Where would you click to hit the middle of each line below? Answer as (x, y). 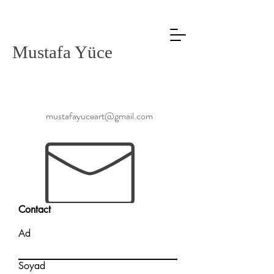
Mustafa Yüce (62, 52)
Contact (35, 209)
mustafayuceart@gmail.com (99, 116)
